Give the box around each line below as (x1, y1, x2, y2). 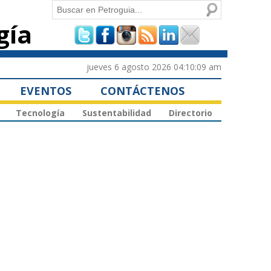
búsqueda (52, 54, 120, 79)
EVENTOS (20, 83, 71, 98)
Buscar (52, 2, 82, 13)
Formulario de (52, 22, 157, 47)
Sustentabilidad (82, 107, 151, 119)
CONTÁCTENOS (100, 83, 184, 98)
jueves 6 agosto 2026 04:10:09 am (87, 60, 221, 73)
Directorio (169, 107, 212, 119)
